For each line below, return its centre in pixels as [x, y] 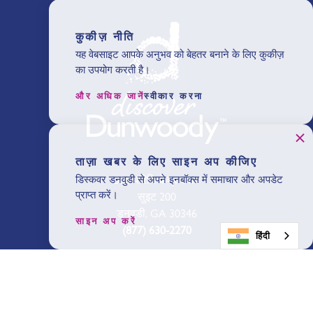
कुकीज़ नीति [105, 36]
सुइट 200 [156, 196]
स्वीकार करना [174, 96]
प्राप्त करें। [97, 195]
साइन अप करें [106, 221]
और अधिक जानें [110, 96]
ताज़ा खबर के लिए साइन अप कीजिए [167, 161]
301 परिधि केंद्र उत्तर [156, 180]
